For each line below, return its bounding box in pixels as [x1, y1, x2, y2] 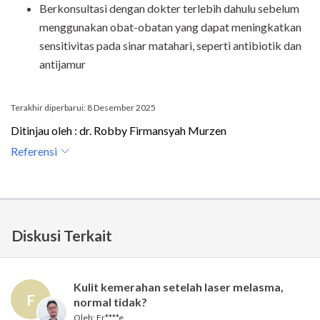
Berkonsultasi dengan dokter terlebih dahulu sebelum [39, 1, 299, 16]
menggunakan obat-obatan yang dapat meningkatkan [39, 20, 301, 34]
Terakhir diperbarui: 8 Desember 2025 [11, 102, 156, 114]
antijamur [39, 57, 86, 71]
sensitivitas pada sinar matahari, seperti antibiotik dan [39, 39, 301, 53]
